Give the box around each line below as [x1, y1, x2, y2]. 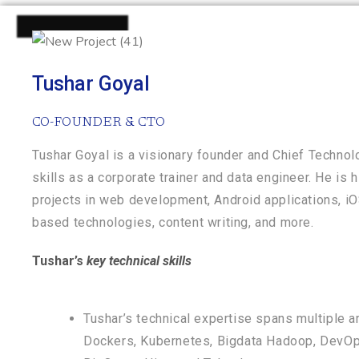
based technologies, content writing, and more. [32, 215, 314, 231]
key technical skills [83, 253, 192, 269]
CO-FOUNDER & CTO [32, 111, 165, 131]
